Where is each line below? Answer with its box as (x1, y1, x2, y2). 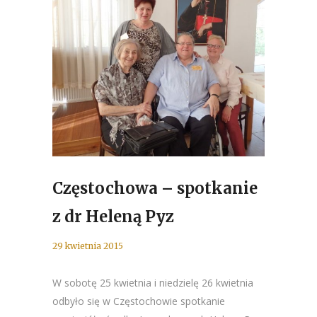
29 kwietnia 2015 (52, 241, 123, 251)
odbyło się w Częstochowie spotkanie (52, 294, 225, 308)
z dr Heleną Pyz (52, 207, 174, 226)
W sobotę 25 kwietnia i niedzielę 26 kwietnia (52, 276, 253, 289)
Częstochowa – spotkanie (52, 178, 258, 198)
